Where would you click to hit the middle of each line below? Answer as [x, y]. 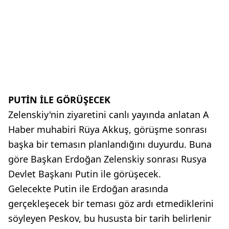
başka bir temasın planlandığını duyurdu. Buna [110, 144]
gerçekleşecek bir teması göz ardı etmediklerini [111, 203]
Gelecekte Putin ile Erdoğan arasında [88, 188]
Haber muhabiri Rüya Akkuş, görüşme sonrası [108, 129]
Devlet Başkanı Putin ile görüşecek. [85, 174]
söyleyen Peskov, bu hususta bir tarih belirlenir [110, 218]
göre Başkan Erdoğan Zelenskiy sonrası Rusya [107, 159]
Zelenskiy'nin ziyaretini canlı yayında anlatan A [109, 114]
